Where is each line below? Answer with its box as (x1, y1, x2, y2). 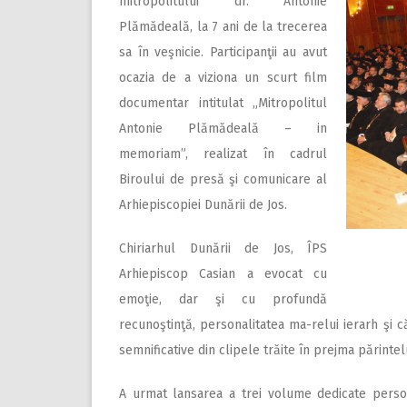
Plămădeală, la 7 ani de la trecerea (119, 18, 327, 35)
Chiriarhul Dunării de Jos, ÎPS (119, 240, 327, 256)
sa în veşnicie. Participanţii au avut (119, 44, 327, 60)
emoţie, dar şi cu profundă (119, 291, 327, 307)
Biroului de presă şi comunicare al (119, 171, 327, 187)
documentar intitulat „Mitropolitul (119, 94, 327, 111)
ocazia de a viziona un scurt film (119, 69, 327, 85)
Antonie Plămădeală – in (119, 120, 327, 136)
